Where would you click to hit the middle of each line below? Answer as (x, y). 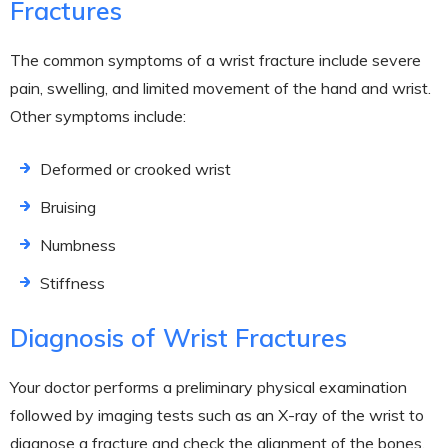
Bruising (68, 206)
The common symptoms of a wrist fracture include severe (215, 59)
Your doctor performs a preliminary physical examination (208, 386)
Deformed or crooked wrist (135, 168)
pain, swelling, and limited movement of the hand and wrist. (220, 87)
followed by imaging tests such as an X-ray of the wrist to (217, 414)
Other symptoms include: (98, 115)
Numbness (78, 244)
